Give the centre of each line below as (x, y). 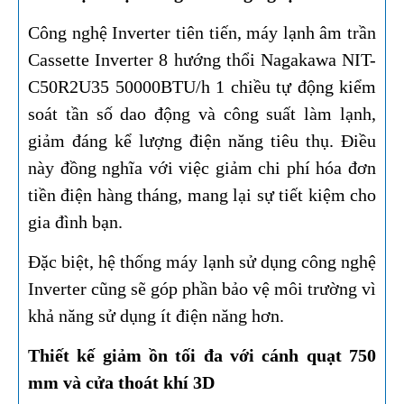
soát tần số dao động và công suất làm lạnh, (202, 114)
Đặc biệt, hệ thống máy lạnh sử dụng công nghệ (202, 262)
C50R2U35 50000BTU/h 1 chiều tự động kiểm (202, 87)
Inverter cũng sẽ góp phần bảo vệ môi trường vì (202, 289)
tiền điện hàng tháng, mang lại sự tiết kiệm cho (202, 195)
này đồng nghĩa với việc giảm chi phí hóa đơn (202, 168)
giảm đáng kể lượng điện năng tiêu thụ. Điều (202, 141)
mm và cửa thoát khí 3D (121, 383)
